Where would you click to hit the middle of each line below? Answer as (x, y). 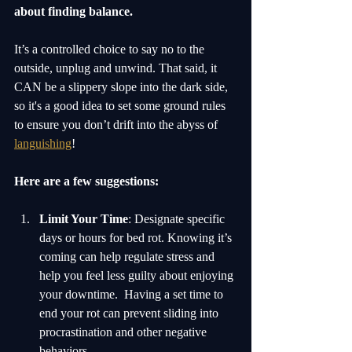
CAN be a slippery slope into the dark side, (123, 87)
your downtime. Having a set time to (133, 295)
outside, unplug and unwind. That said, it (117, 68)
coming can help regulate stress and (128, 257)
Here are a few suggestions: (86, 181)
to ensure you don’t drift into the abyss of (117, 125)
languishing (43, 144)
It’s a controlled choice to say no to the (111, 49)
